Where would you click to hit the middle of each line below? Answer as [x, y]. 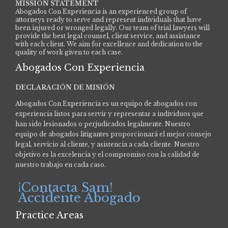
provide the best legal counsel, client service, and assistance [108, 36]
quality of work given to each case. [69, 52]
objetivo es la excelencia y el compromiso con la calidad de [107, 154]
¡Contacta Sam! [65, 187]
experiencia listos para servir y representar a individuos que [109, 113]
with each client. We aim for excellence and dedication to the [109, 44]
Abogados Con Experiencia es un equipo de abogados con [106, 103]
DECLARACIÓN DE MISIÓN [65, 87]
